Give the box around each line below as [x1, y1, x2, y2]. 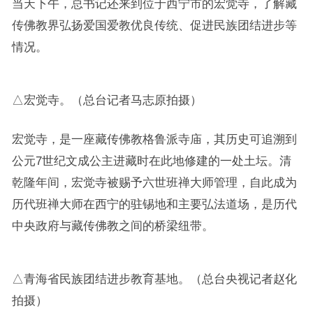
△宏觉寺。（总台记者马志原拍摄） [11, 94, 202, 106]
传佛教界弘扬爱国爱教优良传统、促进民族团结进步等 [11, 19, 297, 31]
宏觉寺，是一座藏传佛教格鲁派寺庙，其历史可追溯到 [11, 133, 297, 145]
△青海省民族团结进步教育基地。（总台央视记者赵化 [11, 272, 297, 285]
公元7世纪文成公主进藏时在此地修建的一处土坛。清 [11, 154, 291, 167]
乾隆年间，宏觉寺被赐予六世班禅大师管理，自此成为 [11, 176, 297, 189]
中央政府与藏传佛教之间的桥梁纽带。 [11, 219, 214, 232]
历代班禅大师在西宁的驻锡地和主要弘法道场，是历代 [11, 198, 297, 210]
